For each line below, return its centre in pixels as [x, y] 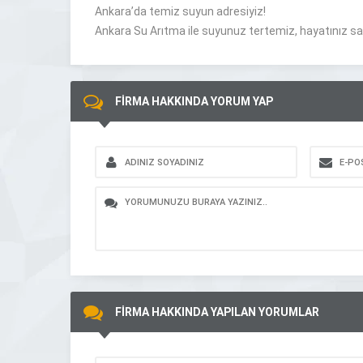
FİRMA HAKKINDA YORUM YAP [194, 101]
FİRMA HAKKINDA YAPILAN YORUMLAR [217, 312]
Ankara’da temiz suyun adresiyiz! [180, 11]
